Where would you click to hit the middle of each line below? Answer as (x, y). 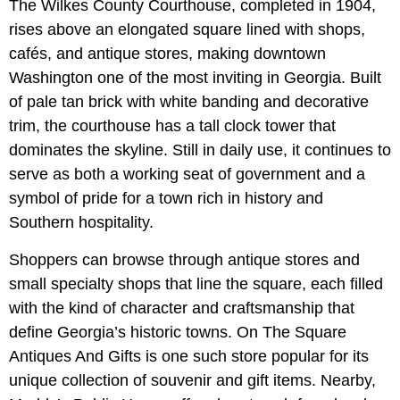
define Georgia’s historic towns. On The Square (178, 332)
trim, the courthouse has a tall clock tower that (172, 125)
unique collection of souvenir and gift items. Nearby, (192, 380)
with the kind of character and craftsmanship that (182, 308)
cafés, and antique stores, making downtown (167, 53)
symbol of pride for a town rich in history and (166, 198)
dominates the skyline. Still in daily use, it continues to (200, 150)
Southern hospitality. (81, 222)
